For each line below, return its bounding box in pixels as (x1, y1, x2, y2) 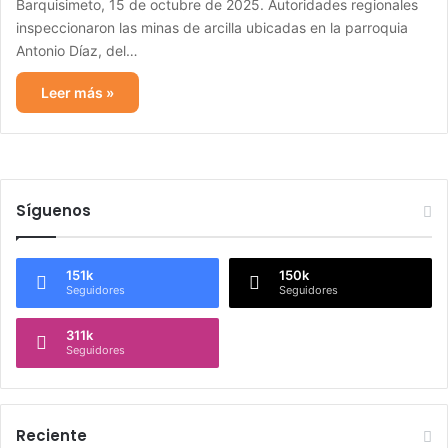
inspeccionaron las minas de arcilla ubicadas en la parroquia (16, 19, 408, 36)
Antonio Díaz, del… (16, 42, 138, 59)
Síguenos (16, 200, 91, 221)
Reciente (16, 425, 87, 446)
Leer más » (41, 84, 114, 101)
